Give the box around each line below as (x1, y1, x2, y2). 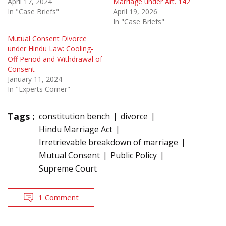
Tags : (8, 109, 35, 122)
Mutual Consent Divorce (8, 33, 87, 43)
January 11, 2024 (8, 74, 62, 84)
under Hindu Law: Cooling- (8, 43, 93, 53)
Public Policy (110, 149, 157, 161)
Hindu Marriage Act (39, 123, 112, 135)
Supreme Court (39, 162, 97, 174)
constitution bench (39, 110, 110, 122)
